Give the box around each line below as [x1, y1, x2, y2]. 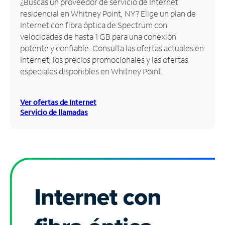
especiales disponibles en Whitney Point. [20, 65, 163, 76]
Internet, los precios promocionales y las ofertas [20, 54, 188, 65]
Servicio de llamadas [20, 107, 88, 117]
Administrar [8, 14, 54, 25]
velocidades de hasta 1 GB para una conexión [20, 31, 176, 42]
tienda [8, 59, 32, 70]
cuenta [8, 26, 34, 37]
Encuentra [8, 35, 47, 46]
